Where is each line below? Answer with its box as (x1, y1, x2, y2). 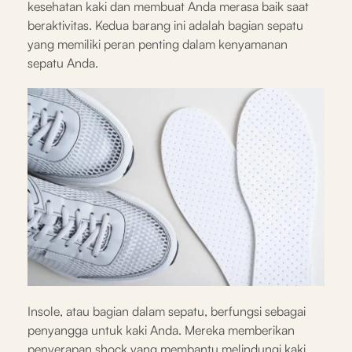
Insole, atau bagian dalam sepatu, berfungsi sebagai (27, 302, 306, 319)
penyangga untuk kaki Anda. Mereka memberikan (27, 321, 295, 338)
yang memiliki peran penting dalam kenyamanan (27, 35, 288, 52)
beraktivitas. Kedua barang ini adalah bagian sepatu (27, 16, 303, 33)
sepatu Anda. (27, 54, 98, 71)
